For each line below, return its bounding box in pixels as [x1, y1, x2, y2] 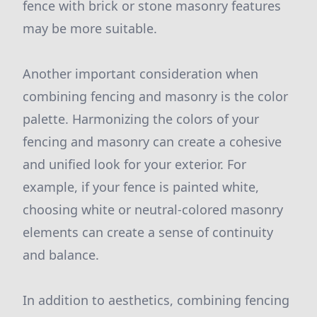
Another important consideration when [23, 65, 258, 82]
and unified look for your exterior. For [23, 156, 246, 173]
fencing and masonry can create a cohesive [23, 133, 282, 150]
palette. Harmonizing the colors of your [23, 110, 259, 127]
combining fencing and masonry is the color [23, 88, 288, 105]
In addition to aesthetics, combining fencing [23, 292, 289, 309]
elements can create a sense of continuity [23, 224, 273, 241]
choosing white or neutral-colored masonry [23, 201, 283, 218]
